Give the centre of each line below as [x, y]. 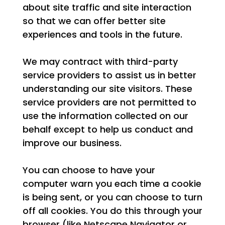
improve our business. [72, 143]
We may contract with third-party [100, 62]
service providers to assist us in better [109, 75]
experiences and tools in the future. [102, 35]
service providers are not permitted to [109, 102]
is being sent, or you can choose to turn [112, 197]
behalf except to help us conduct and [107, 130]
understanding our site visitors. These [107, 89]
